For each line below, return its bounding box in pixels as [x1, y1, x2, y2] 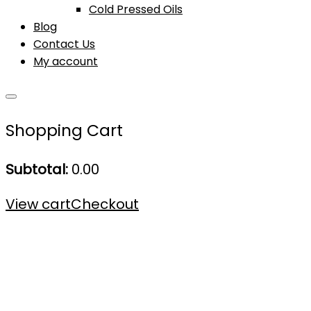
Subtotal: [6, 159, 68, 179]
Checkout [71, 194, 139, 214]
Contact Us [33, 35, 95, 52]
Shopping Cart [6, 119, 123, 142]
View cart [6, 194, 71, 214]
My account [33, 53, 98, 69]
